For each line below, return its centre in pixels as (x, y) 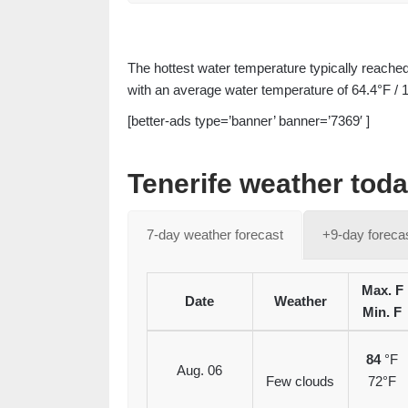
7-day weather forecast (214, 235)
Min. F (382, 312)
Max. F (382, 291)
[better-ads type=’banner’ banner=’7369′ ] (248, 121)
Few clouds (300, 382)
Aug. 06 (199, 371)
